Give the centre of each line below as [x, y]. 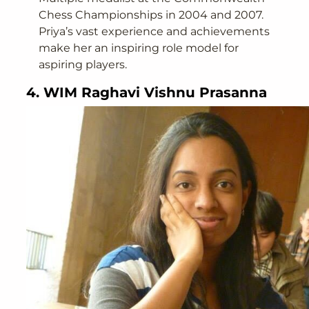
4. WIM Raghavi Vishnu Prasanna [147, 92]
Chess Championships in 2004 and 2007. [151, 14]
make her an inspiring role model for [139, 48]
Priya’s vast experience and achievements [154, 31]
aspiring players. [83, 64]
